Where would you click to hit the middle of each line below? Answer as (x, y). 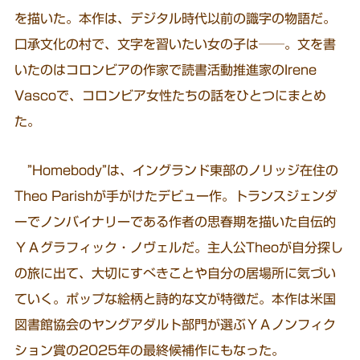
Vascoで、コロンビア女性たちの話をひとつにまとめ (171, 95)
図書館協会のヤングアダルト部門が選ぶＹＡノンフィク (176, 324)
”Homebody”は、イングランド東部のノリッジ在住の (177, 170)
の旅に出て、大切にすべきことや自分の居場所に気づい (176, 273)
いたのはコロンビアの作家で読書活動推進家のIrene (166, 70)
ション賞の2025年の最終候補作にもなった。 (150, 350)
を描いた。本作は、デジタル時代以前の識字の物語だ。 (176, 18)
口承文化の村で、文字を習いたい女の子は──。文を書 (176, 44)
